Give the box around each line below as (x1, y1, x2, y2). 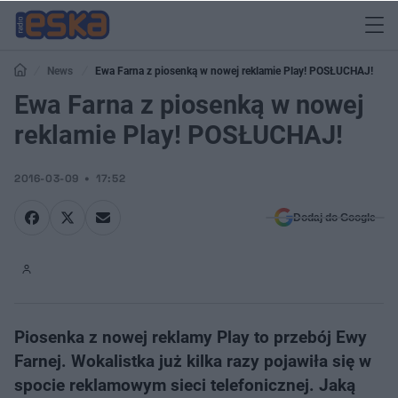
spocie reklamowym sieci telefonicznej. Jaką (14, 375, 355, 395)
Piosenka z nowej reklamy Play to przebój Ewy (14, 327, 367, 347)
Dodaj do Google (293, 211, 376, 224)
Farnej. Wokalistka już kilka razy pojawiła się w (14, 351, 371, 371)
